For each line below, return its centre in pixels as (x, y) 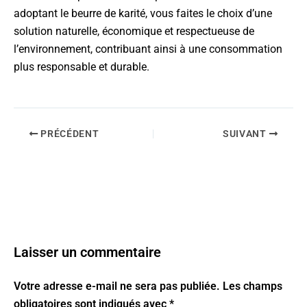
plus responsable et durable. (82, 67)
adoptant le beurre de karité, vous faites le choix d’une (143, 13)
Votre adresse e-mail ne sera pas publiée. (117, 286)
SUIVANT (246, 134)
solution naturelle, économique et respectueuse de (134, 31)
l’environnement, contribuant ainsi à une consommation (148, 49)
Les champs (253, 286)
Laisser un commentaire (87, 252)
